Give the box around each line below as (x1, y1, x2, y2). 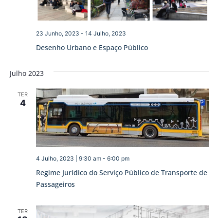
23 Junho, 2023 (36, 30, 79, 37)
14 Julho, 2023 (85, 30, 126, 37)
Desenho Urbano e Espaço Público (36, 43, 148, 53)
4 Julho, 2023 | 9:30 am (36, 155, 101, 163)
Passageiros (36, 180, 75, 189)
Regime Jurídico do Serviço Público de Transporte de (36, 168, 207, 178)
